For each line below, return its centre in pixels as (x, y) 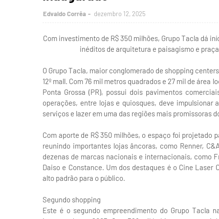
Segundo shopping (72, 199)
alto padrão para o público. (84, 178)
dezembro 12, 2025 (120, 14)
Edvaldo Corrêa (65, 14)
